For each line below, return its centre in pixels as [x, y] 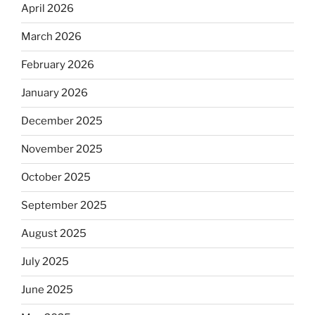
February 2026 [58, 65]
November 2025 [62, 149]
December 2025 [62, 121]
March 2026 [51, 37]
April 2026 [47, 9]
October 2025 [56, 178]
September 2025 [64, 206]
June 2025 [47, 290]
